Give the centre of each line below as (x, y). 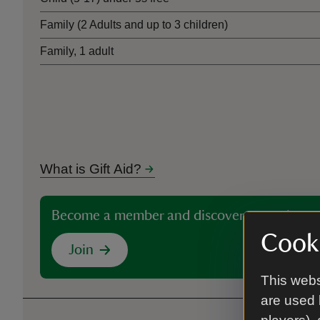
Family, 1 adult (77, 51)
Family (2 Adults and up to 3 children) (134, 25)
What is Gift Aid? (91, 169)
